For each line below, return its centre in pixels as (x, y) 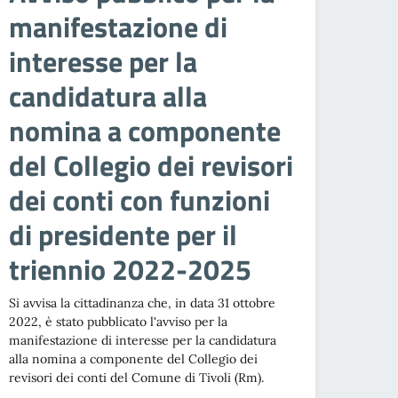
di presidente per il (123, 235)
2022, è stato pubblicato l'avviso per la (119, 322)
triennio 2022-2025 (131, 270)
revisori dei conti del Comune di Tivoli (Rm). (137, 378)
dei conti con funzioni (140, 200)
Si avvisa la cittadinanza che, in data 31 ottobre (143, 303)
